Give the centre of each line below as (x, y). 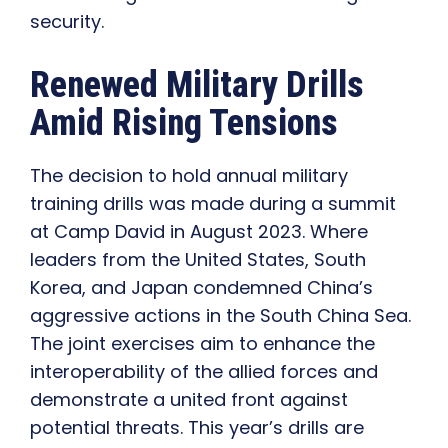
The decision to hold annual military (189, 176)
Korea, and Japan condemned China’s (201, 288)
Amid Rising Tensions (184, 123)
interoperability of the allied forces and (204, 372)
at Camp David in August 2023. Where (199, 232)
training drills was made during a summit (213, 204)
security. (67, 22)
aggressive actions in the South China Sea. (220, 316)
